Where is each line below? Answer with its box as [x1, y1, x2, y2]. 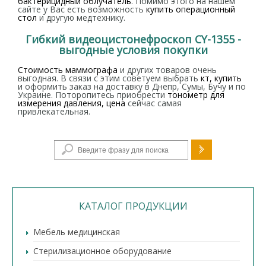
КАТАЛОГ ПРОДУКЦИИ [78, 199, 188, 213]
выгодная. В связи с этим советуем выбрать [18, 72, 201, 84]
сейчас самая [125, 97, 182, 109]
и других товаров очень [118, 64, 217, 75]
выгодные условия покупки [58, 43, 208, 57]
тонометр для [167, 89, 224, 100]
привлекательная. [18, 106, 90, 117]
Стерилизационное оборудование [33, 245, 172, 256]
